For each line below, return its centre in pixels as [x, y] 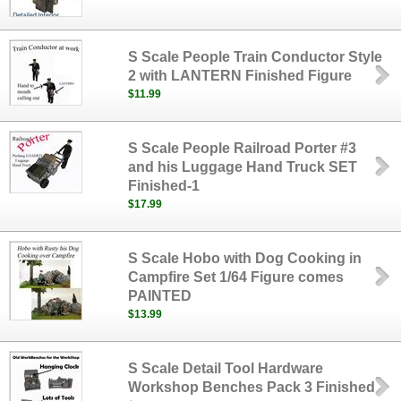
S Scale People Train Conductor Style [256, 57]
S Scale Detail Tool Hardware [226, 368]
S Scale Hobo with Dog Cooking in [245, 258]
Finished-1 [164, 186]
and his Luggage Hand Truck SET [243, 167]
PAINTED [160, 296]
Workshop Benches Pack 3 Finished [252, 387]
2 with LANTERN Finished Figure [240, 76]
